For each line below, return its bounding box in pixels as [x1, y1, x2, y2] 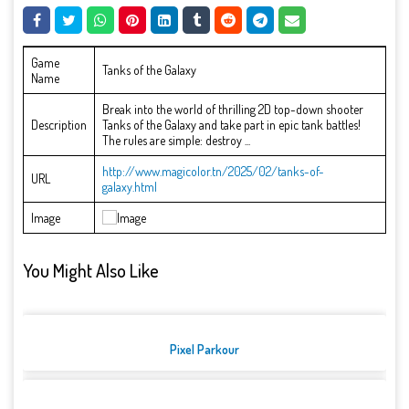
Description [31, 117, 87, 133]
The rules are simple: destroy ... [102, 132, 250, 149]
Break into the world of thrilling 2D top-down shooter [102, 101, 363, 118]
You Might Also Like [23, 257, 159, 282]
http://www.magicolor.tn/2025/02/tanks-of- [102, 163, 324, 180]
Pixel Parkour [170, 341, 239, 358]
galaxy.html [102, 179, 157, 195]
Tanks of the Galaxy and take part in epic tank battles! [102, 117, 361, 133]
